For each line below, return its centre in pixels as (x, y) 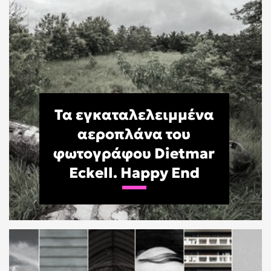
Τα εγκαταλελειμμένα (134, 115)
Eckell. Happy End (134, 173)
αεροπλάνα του (134, 134)
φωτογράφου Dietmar (134, 154)
